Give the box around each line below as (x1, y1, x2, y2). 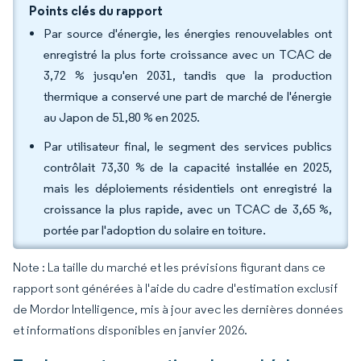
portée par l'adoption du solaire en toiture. (44, 222, 266, 238)
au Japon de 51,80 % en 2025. (44, 110, 200, 125)
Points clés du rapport (29, 2, 163, 19)
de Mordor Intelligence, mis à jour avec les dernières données (13, 301, 343, 317)
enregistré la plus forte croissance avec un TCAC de (44, 47, 332, 62)
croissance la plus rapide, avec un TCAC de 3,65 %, (44, 201, 332, 217)
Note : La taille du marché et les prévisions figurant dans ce (13, 259, 326, 275)
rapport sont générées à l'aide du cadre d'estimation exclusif (13, 280, 338, 296)
